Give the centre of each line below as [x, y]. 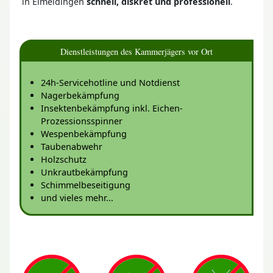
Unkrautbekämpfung [84, 172]
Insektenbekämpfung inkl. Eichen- [112, 108]
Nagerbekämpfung [80, 95]
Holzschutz [64, 159]
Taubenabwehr [72, 146]
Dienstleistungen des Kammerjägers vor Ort [136, 51]
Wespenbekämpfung [84, 133]
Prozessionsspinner [82, 121]
